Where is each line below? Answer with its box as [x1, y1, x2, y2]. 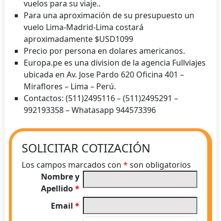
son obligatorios [127, 159, 191, 171]
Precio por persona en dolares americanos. [23, 45, 185, 56]
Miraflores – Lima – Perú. [23, 80, 116, 92]
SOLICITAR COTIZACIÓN [21, 140, 150, 156]
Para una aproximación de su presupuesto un [23, 9, 194, 21]
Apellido [41, 183, 75, 194]
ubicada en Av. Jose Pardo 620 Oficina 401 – [23, 69, 184, 80]
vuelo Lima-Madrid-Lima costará [23, 21, 144, 33]
